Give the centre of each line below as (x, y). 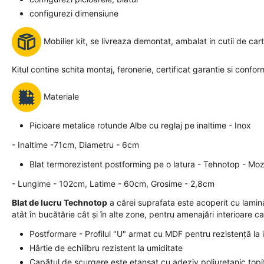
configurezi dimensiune (75, 13)
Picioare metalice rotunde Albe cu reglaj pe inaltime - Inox (140, 125)
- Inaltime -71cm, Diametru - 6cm (75, 145)
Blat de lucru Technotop (60, 202)
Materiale (60, 96)
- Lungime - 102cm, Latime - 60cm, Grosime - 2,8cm (113, 184)
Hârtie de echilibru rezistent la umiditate (106, 248)
